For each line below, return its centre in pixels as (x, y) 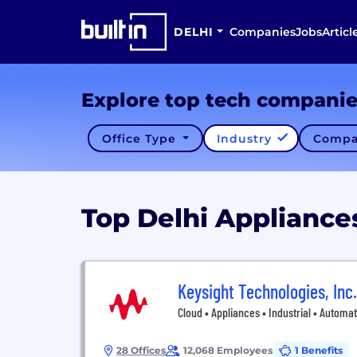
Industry (247, 138)
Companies (262, 32)
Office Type (141, 138)
